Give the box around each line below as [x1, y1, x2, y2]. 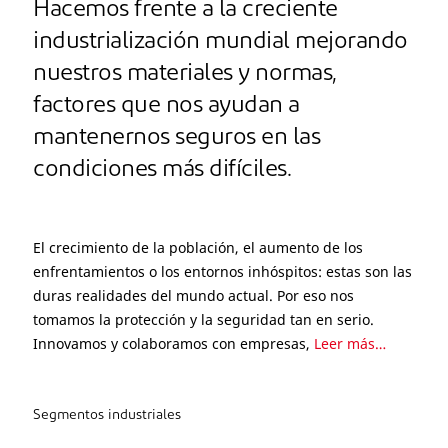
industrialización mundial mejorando [33, 30, 408, 54]
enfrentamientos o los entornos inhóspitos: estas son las [33, 262, 412, 281]
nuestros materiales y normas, [33, 62, 337, 86]
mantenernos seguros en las [33, 126, 320, 150]
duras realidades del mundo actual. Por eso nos [33, 286, 354, 305]
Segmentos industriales [33, 408, 181, 423]
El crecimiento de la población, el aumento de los [33, 238, 363, 257]
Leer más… [314, 334, 386, 353]
